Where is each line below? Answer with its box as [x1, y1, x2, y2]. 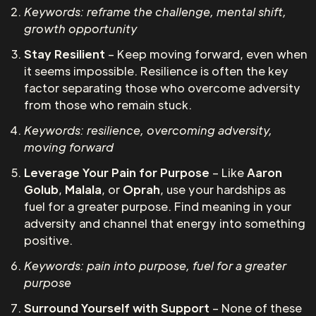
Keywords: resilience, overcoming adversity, [24, 123, 272, 138]
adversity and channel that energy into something [24, 216, 305, 231]
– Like [209, 165, 247, 180]
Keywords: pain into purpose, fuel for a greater [24, 258, 286, 273]
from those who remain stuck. [24, 97, 192, 112]
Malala [65, 182, 102, 197]
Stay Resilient [24, 47, 105, 61]
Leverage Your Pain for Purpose [24, 165, 209, 180]
